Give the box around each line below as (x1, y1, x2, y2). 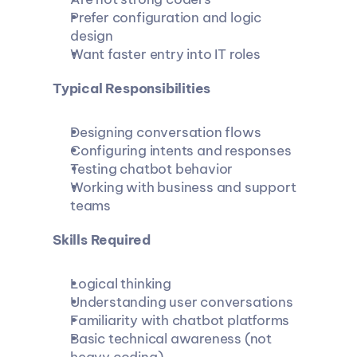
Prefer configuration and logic (69, 9, 261, 26)
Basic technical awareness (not (69, 330, 272, 347)
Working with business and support (69, 178, 296, 196)
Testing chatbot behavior (69, 160, 233, 178)
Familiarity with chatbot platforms (69, 312, 289, 329)
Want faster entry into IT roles (69, 45, 261, 63)
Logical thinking (69, 275, 171, 292)
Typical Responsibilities (52, 80, 210, 97)
